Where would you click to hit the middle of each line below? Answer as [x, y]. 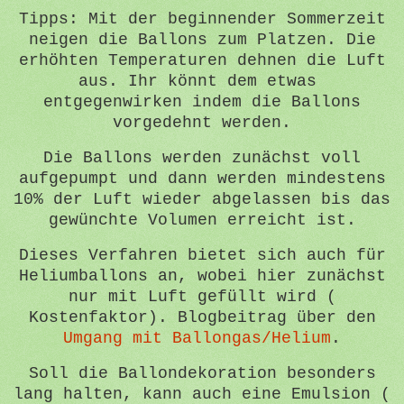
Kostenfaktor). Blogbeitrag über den [202, 317]
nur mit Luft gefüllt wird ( [202, 296]
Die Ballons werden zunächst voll [202, 158]
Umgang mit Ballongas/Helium [197, 338]
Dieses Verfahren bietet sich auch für [202, 255]
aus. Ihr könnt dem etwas [202, 82]
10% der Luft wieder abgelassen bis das [202, 200]
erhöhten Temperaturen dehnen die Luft [202, 61]
